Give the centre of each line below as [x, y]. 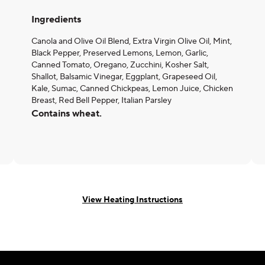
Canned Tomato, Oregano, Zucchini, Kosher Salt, [120, 65]
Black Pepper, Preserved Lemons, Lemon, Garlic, [120, 53]
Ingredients [56, 20]
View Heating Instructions [132, 200]
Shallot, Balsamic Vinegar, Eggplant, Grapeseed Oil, [124, 77]
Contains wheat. [67, 114]
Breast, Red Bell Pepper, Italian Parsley [101, 101]
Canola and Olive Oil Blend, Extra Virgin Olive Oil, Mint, [132, 41]
